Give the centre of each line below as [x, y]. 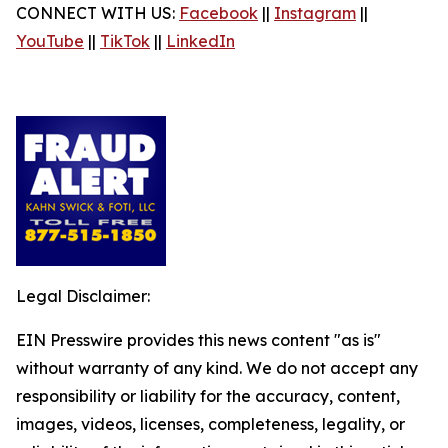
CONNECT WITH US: [97, 13]
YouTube [50, 41]
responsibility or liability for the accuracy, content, [208, 396]
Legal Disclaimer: [83, 296]
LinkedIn [200, 41]
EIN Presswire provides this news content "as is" [198, 340]
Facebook [218, 13]
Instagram [315, 13]
